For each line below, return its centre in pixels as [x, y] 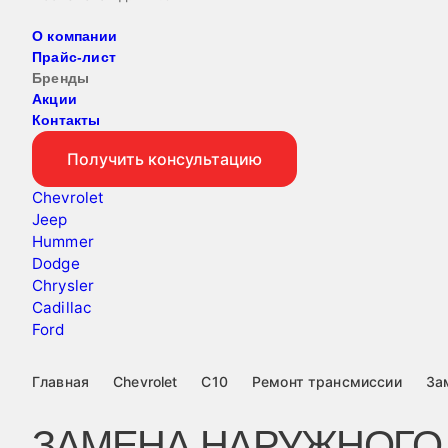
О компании [74, 36]
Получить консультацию [164, 159]
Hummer [63, 241]
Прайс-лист [74, 57]
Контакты [66, 120]
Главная [61, 381]
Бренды [61, 78]
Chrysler [63, 285]
